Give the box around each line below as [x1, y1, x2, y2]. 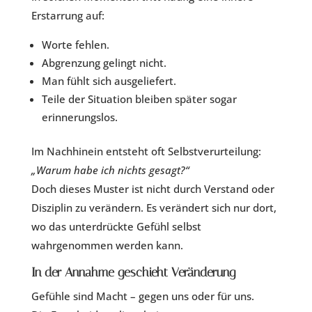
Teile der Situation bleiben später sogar [41, 92, 237, 107]
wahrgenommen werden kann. [31, 238, 183, 253]
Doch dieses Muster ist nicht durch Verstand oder [31, 182, 274, 196]
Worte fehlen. [41, 38, 109, 52]
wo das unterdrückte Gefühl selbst [31, 219, 201, 234]
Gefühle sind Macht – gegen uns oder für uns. [31, 289, 254, 304]
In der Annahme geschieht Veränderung [31, 265, 235, 281]
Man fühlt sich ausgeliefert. [41, 74, 176, 88]
